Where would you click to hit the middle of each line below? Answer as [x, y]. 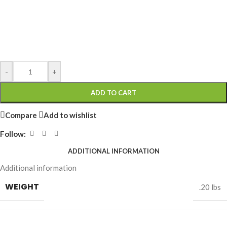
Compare [21, 115]
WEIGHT [22, 187]
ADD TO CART [113, 93]
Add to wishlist [70, 115]
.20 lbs [210, 187]
